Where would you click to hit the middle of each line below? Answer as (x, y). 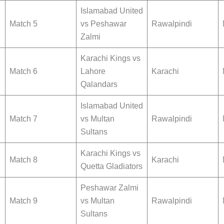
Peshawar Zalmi (109, 188)
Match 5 (23, 24)
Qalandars (99, 84)
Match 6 (23, 71)
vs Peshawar (103, 24)
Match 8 (23, 160)
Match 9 (23, 201)
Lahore (93, 71)
